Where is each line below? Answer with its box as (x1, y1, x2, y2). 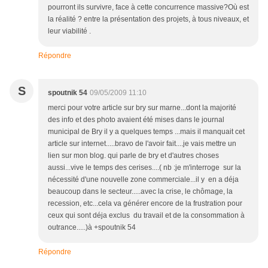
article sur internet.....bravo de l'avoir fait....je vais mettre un (48, 139, 236, 148)
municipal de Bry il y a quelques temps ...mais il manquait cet (48, 127, 245, 136)
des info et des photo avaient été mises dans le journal (48, 115, 224, 124)
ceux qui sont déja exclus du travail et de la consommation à (48, 211, 245, 220)
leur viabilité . (48, 27, 93, 36)
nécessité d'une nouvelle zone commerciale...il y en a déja (48, 175, 239, 184)
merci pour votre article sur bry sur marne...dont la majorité (48, 103, 236, 112)
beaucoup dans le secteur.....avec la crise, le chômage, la (48, 187, 233, 196)
